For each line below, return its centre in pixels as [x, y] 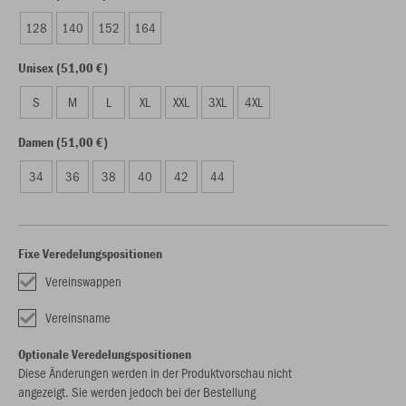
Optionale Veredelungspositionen [105, 354]
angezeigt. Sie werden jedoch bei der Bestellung [137, 391]
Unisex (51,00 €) [63, 68]
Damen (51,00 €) [63, 142]
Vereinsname [78, 317]
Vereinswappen [83, 281]
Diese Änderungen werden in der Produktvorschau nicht [155, 372]
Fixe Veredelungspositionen [90, 253]
